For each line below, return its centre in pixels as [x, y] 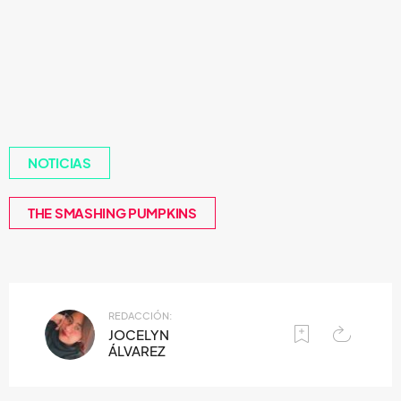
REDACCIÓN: [140, 316]
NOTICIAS [60, 163]
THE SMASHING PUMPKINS [112, 213]
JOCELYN [139, 335]
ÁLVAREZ [137, 351]
